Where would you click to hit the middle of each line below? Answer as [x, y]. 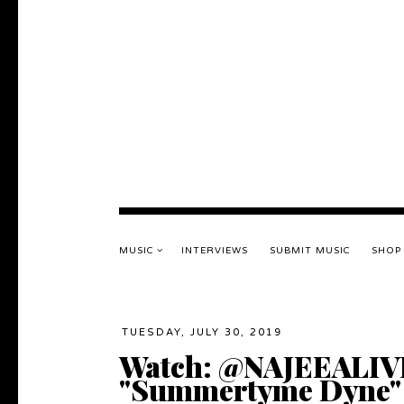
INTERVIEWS [215, 251]
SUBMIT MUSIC [310, 251]
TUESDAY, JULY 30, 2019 [202, 332]
